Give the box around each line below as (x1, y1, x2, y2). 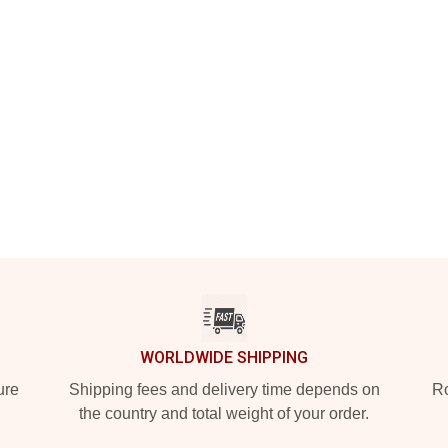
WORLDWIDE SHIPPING (140, 348, 308, 367)
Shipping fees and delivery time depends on (68, 381, 380, 398)
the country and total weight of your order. (79, 405, 369, 422)
